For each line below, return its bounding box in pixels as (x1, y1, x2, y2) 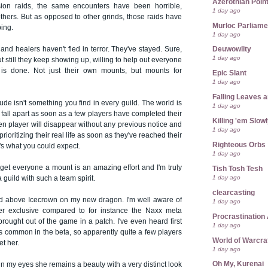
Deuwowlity (212, 45, 251, 53)
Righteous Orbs (212, 141, 266, 148)
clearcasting (212, 188, 255, 196)
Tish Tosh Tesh (212, 165, 263, 172)
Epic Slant (212, 69, 246, 77)
